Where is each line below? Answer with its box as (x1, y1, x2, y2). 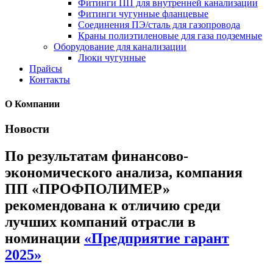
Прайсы (29, 63, 62, 74)
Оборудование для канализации (54, 41, 186, 52)
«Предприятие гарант (84, 230, 229, 246)
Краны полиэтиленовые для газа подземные (78, 30, 262, 41)
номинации (5, 230, 84, 246)
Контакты (29, 74, 70, 85)
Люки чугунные (78, 52, 146, 63)
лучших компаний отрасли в (5, 213, 196, 230)
